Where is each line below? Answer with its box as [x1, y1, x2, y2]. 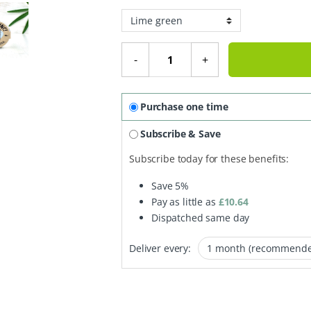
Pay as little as [151, 195, 219, 209]
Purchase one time [140, 100, 228, 114]
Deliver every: [129, 242, 192, 255]
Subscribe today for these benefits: [129, 152, 289, 166]
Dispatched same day [151, 211, 250, 225]
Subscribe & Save [140, 127, 221, 141]
